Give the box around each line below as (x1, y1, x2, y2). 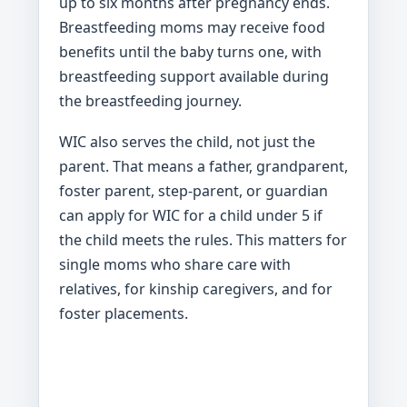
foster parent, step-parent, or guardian (59, 180, 328, 201)
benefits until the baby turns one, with (59, 41, 322, 62)
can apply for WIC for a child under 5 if (59, 204, 323, 225)
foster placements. (59, 303, 188, 323)
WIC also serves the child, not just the (59, 131, 315, 152)
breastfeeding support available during (59, 65, 329, 86)
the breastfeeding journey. (59, 90, 242, 111)
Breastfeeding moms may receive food (59, 16, 325, 37)
